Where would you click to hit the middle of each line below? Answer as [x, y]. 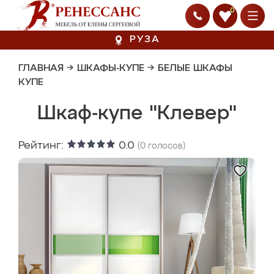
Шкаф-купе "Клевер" [137, 114]
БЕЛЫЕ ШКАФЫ [195, 68]
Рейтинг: [43, 146]
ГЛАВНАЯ [41, 68]
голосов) [165, 146]
